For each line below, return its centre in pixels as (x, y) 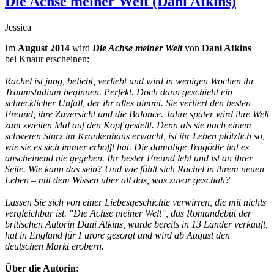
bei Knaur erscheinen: (47, 59)
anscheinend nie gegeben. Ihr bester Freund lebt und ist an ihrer (129, 158)
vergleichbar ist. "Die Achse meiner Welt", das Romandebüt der (128, 213)
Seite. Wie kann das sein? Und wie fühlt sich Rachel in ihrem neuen (135, 169)
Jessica (18, 27)
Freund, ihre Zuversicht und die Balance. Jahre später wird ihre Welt (137, 114)
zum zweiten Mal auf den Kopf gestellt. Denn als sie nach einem (128, 125)
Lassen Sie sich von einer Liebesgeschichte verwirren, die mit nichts (135, 202)
